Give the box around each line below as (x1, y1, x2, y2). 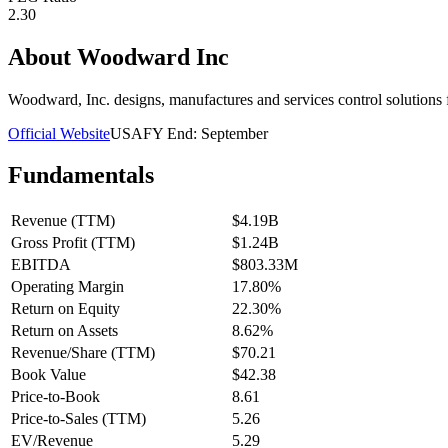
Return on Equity (11, 300, 120, 318)
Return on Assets (11, 322, 118, 340)
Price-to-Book (11, 388, 100, 406)
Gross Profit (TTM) (11, 234, 135, 252)
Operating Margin (11, 278, 124, 296)
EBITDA (11, 256, 71, 274)
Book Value (11, 366, 86, 384)
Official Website (8, 124, 110, 142)
